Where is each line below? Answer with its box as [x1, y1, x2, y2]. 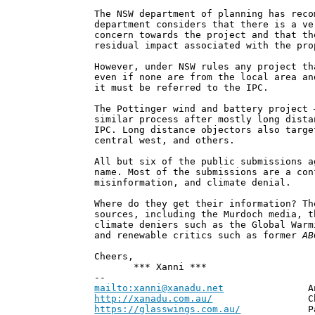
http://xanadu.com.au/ [94, 293, 213, 304]
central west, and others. [94, 135, 236, 146]
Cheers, [94, 251, 134, 262]
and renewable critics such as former [94, 230, 303, 241]
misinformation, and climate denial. [94, 177, 292, 188]
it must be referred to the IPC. [94, 82, 269, 94]
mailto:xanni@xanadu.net [94, 283, 224, 294]
